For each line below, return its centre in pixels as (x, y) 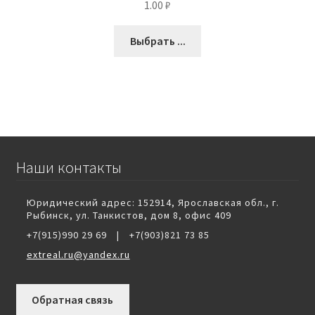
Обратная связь (73, 300)
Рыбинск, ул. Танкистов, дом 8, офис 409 (129, 216)
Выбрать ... (157, 40)
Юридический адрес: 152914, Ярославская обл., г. (153, 203)
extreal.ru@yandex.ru (78, 255)
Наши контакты (69, 167)
